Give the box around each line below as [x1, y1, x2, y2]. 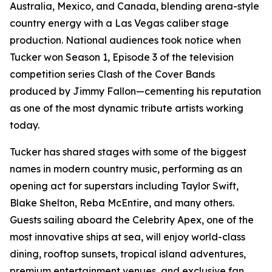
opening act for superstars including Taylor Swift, [10, 179, 239, 192]
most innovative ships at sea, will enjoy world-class [10, 230, 245, 243]
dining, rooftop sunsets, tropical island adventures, [10, 247, 246, 260]
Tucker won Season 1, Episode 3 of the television [10, 50, 234, 63]
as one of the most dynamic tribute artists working [10, 101, 243, 114]
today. [10, 118, 103, 131]
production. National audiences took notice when [10, 33, 241, 46]
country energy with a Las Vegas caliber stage [10, 16, 229, 29]
